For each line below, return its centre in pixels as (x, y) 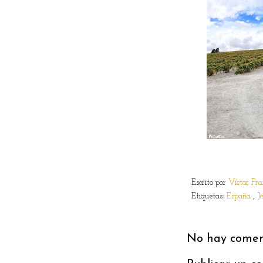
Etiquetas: (209, 196)
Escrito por (210, 183)
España (240, 196)
